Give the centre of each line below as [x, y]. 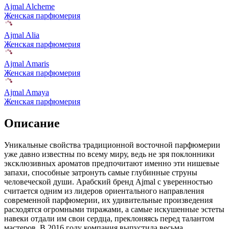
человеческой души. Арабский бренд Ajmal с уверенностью [108, 182]
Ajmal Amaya [27, 93]
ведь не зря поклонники [172, 154]
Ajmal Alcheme [29, 7]
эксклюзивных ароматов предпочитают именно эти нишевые [112, 164]
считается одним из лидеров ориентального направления [104, 191]
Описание [32, 123]
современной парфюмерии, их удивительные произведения [108, 200]
